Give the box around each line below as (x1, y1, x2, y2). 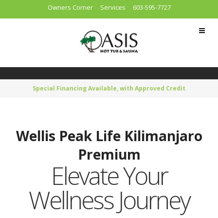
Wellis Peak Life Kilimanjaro (16, 127, 202, 145)
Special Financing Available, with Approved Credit (33, 84, 185, 92)
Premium (77, 145, 141, 163)
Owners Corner (47, 3, 93, 12)
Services (100, 3, 126, 12)
